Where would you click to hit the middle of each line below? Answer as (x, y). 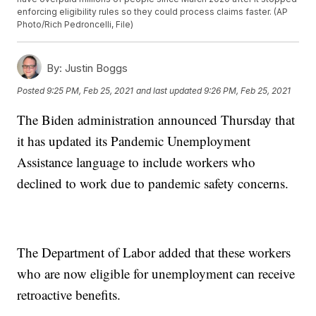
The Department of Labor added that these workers (154, 253)
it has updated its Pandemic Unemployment (134, 141)
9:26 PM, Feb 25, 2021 (248, 90)
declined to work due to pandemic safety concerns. (153, 183)
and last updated (169, 90)
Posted (32, 90)
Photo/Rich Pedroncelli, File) (75, 25)
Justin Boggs (95, 68)
